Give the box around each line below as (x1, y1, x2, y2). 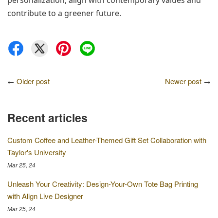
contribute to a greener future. (7, 8, 121, 18)
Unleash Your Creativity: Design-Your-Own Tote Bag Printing (7, 179, 198, 189)
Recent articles (7, 109, 88, 126)
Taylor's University (7, 147, 66, 157)
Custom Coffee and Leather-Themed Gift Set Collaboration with (7, 135, 206, 145)
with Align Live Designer (7, 191, 83, 201)
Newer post (165, 76, 201, 86)
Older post (17, 76, 50, 86)
